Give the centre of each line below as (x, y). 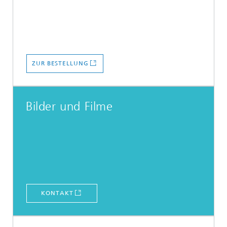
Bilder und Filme (69, 106)
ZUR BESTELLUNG (60, 63)
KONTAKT (57, 193)
